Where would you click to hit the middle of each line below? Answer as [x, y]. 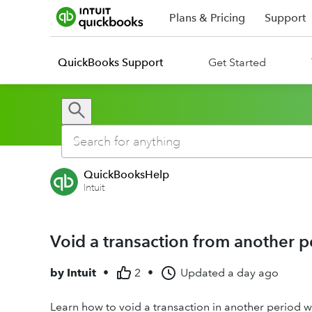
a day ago [253, 273]
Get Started [237, 62]
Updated [203, 273]
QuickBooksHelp [126, 174]
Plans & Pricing [207, 18]
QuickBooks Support [110, 62]
